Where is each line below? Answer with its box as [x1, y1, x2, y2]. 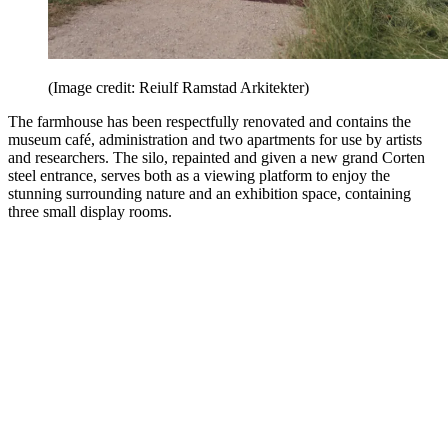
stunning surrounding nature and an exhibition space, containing [8, 185, 411, 203]
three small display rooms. [8, 203, 172, 221]
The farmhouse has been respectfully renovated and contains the [8, 113, 411, 131]
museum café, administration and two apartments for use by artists [8, 131, 422, 149]
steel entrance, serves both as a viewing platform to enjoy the [8, 167, 390, 185]
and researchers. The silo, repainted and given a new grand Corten [8, 149, 425, 167]
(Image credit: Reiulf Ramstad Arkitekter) [48, 79, 309, 97]
